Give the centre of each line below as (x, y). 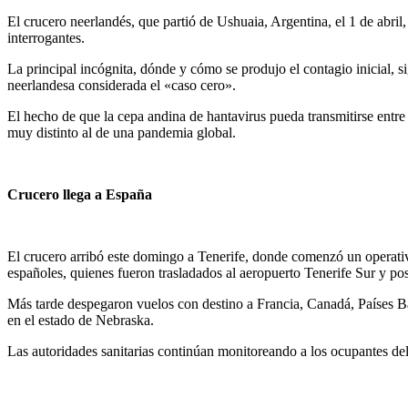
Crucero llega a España (80, 195)
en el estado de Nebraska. (81, 321)
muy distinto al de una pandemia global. (122, 133)
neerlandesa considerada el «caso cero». (122, 86)
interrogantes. (46, 38)
